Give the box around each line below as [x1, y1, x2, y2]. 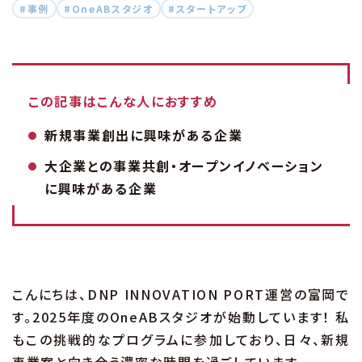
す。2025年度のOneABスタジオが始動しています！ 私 [12, 307, 350, 327]
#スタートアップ [167, 2, 247, 16]
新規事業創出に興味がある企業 [44, 125, 243, 145]
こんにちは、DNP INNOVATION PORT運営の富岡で [12, 284, 350, 305]
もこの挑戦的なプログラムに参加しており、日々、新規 [12, 330, 350, 350]
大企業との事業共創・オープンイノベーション [44, 156, 324, 176]
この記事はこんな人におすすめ [28, 91, 218, 112]
